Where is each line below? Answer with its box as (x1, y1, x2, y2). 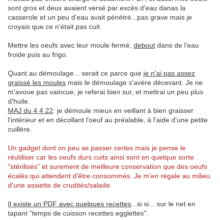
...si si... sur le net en (131, 200, 195, 208)
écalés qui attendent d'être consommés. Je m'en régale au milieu (8, 172, 210, 180)
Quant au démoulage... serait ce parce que (8, 69, 143, 78)
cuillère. (8, 125, 34, 134)
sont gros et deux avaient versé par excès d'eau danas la (8, 4, 186, 12)
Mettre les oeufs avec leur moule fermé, (8, 41, 134, 50)
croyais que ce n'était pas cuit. (8, 23, 102, 31)
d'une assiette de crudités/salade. (8, 181, 112, 190)
